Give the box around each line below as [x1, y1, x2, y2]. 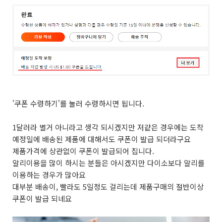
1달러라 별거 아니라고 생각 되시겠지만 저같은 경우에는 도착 [12, 122, 204, 132]
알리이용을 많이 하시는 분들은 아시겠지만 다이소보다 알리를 [12, 158, 205, 168]
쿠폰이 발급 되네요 [12, 193, 72, 204]
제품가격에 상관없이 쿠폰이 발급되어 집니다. [12, 146, 156, 156]
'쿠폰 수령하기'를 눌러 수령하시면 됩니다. [12, 98, 144, 109]
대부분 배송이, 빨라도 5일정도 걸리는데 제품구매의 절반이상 [12, 181, 204, 192]
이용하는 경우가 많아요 [12, 169, 86, 180]
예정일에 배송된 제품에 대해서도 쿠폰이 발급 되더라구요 [12, 134, 191, 144]
